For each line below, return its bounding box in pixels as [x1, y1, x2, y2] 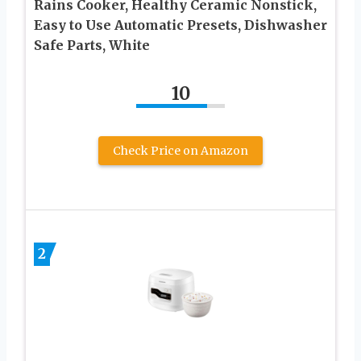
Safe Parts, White [34, 37, 150, 54]
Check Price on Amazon [113, 143, 248, 159]
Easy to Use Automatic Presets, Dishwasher [34, 17, 327, 34]
